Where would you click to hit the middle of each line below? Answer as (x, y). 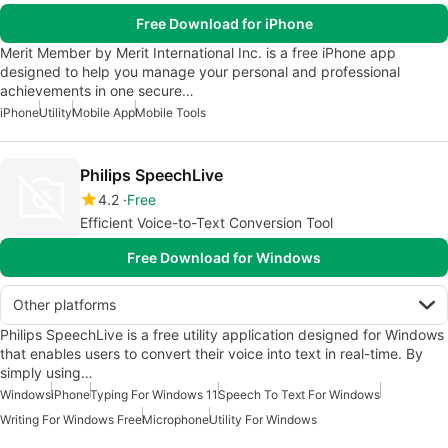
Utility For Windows (263, 419)
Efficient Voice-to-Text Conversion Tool (207, 222)
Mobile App (103, 112)
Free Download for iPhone (224, 23)
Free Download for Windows (224, 257)
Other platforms (64, 304)
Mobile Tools (170, 112)
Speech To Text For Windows (299, 394)
